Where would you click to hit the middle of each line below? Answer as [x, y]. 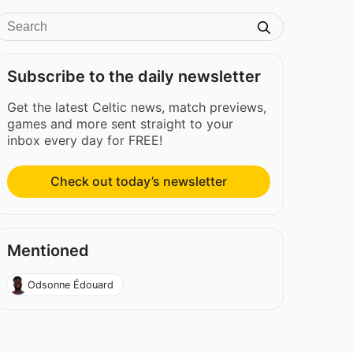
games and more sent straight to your [121, 124]
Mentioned [48, 251]
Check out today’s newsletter [139, 182]
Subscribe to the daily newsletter [134, 76]
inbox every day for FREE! [85, 140]
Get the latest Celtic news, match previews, [137, 107]
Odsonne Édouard [70, 284]
